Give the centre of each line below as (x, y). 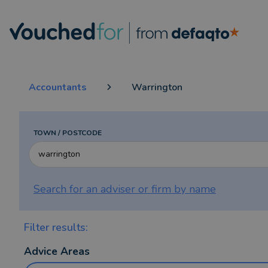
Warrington (157, 87)
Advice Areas (57, 251)
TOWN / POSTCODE (68, 133)
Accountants (58, 87)
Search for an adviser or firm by (111, 189)
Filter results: (56, 227)
